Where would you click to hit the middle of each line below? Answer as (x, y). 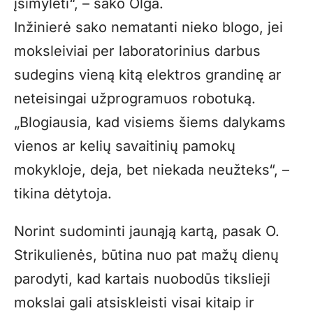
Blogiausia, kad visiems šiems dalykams (153, 122)
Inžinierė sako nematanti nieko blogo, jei (148, 27)
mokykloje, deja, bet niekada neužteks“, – (152, 169)
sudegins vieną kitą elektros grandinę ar (148, 74)
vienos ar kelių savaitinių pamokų (125, 146)
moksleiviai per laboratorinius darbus (137, 51)
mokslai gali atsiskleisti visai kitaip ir (134, 302)
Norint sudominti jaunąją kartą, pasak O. (147, 231)
